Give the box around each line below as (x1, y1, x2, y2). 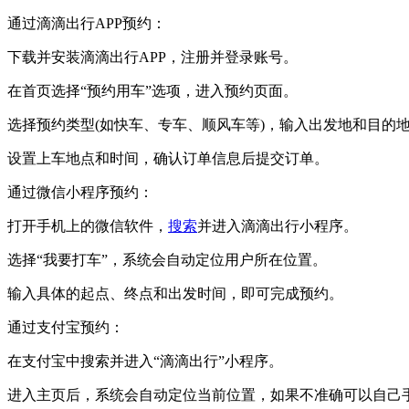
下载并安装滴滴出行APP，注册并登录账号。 (7, 49, 298, 66)
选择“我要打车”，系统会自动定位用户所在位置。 (7, 252, 327, 268)
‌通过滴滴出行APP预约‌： (7, 16, 166, 32)
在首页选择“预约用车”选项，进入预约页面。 (7, 83, 298, 100)
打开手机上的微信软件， (7, 218, 168, 235)
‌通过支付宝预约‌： (7, 320, 124, 336)
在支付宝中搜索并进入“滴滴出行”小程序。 (7, 353, 283, 370)
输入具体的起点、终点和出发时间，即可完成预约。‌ (7, 286, 343, 302)
